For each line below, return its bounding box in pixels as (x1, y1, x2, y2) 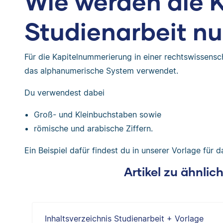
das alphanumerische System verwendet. (24, 66, 178, 76)
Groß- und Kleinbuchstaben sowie (34, 110, 162, 119)
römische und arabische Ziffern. (34, 123, 153, 133)
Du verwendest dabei (24, 88, 105, 98)
